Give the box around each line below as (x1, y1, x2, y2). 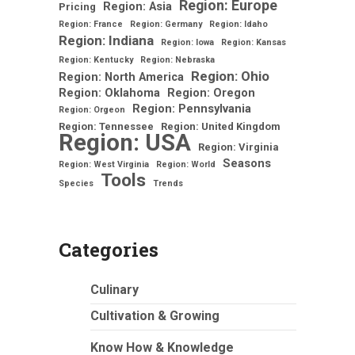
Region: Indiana (59, 32, 154, 48)
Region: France (59, 18, 123, 29)
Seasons (223, 155, 271, 170)
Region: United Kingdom (161, 120, 281, 132)
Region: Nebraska (140, 54, 215, 65)
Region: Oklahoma (59, 85, 160, 100)
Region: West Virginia (59, 158, 149, 170)
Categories (59, 236, 158, 262)
